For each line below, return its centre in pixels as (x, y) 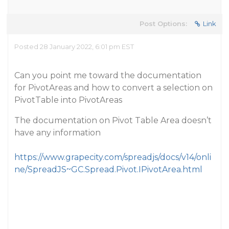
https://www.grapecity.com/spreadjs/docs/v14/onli (113, 157)
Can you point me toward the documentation (108, 75)
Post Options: (163, 24)
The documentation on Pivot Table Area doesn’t (113, 120)
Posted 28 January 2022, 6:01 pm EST (74, 47)
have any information (58, 133)
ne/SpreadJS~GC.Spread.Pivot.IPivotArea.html (108, 169)
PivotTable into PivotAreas (68, 100)
